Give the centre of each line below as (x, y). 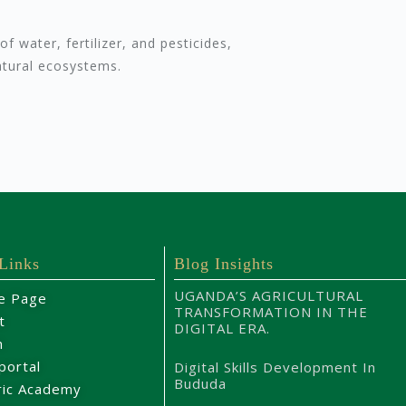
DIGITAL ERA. (222, 329)
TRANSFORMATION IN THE (271, 312)
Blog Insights (224, 264)
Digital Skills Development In (275, 367)
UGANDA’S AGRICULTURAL (269, 296)
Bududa (201, 384)
